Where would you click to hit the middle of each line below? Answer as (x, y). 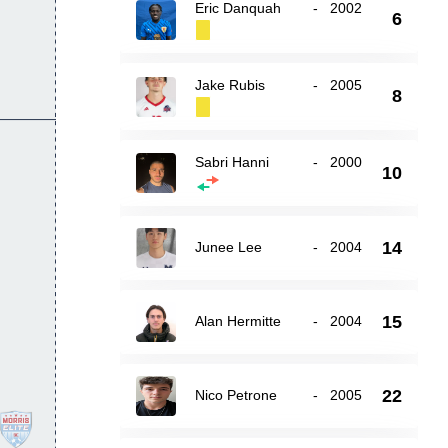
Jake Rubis (229, 85)
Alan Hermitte (237, 321)
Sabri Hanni (231, 162)
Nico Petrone (235, 395)
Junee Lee (228, 247)
